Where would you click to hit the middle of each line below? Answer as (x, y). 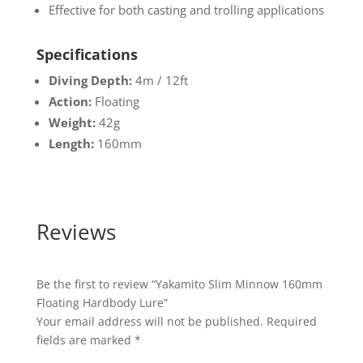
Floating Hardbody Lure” (102, 302)
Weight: (72, 122)
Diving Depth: (90, 80)
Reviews (76, 231)
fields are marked (85, 340)
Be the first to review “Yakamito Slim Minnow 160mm (179, 284)
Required (291, 321)
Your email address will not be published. (149, 321)
